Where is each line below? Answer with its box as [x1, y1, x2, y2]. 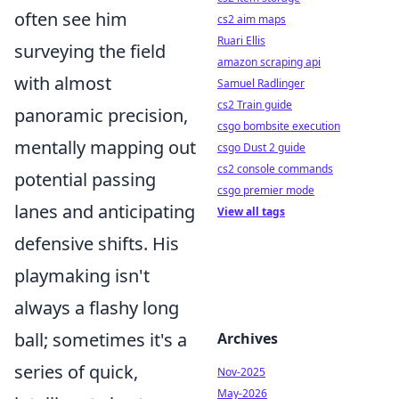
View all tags [217, 204, 285, 219]
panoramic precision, [14, 103, 188, 127]
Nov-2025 [217, 364, 265, 379]
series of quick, [14, 360, 138, 384]
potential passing [14, 167, 156, 191]
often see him [14, 7, 127, 31]
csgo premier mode [217, 183, 314, 198]
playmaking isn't [14, 264, 150, 288]
